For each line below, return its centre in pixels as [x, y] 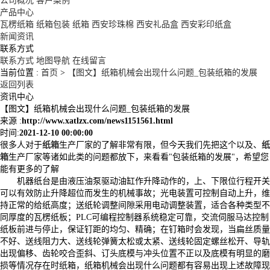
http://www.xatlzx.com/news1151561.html [97, 121]
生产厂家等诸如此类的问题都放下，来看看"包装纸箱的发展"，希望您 [139, 157]
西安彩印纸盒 [206, 24]
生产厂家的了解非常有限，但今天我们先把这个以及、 [160, 145]
